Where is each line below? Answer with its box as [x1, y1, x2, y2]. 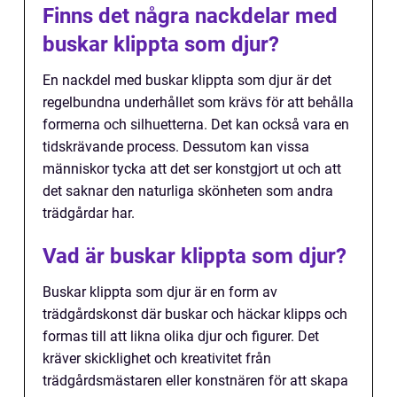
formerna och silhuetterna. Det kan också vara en [43, 115, 349, 133]
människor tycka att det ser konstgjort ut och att [43, 160, 341, 177]
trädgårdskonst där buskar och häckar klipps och [43, 305, 347, 323]
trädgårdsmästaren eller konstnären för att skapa [43, 371, 348, 389]
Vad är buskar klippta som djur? [43, 243, 346, 269]
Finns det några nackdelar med [43, 3, 338, 28]
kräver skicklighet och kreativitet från [43, 349, 271, 367]
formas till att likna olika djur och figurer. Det [43, 327, 319, 345]
